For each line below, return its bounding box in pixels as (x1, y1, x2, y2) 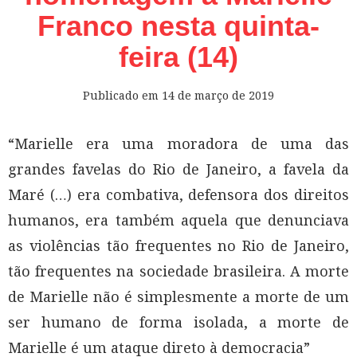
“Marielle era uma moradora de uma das (8, 133, 349, 153)
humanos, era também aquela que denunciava (8, 210, 349, 229)
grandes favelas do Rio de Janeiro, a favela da (8, 159, 349, 178)
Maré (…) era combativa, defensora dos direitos (8, 184, 349, 204)
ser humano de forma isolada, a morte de (8, 312, 349, 331)
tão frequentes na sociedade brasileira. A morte (8, 261, 349, 280)
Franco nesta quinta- (37, 9, 320, 42)
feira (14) (119, 40, 238, 73)
